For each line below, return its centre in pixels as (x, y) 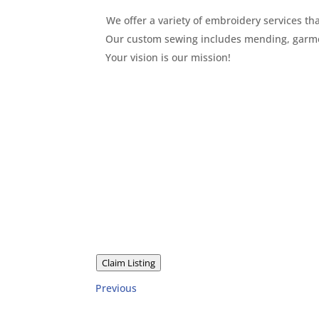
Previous (116, 288)
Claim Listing (128, 262)
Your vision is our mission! (168, 57)
